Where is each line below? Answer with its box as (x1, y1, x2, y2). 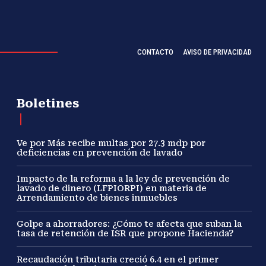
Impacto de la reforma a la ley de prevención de (17, 174, 230, 184)
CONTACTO (137, 47, 173, 57)
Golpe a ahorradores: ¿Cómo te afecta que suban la (17, 219, 242, 229)
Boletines (17, 96, 80, 111)
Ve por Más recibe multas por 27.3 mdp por (17, 138, 206, 148)
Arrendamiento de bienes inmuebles (17, 193, 180, 203)
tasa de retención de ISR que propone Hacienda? (17, 229, 234, 239)
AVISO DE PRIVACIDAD (183, 47, 252, 57)
